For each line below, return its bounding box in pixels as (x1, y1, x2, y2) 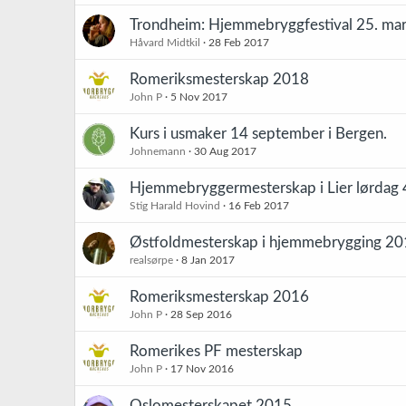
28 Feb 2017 (208, 37, 269, 48)
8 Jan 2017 (181, 255, 235, 266)
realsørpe (130, 255, 173, 266)
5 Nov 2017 (170, 92, 227, 102)
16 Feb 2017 (228, 200, 289, 211)
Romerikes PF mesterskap (130, 343, 303, 359)
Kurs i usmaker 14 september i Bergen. (130, 126, 387, 141)
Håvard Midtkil (130, 37, 200, 48)
